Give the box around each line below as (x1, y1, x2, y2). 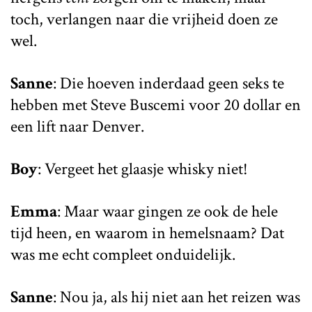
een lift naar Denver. (10, 115, 144, 137)
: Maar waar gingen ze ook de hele (57, 200, 278, 222)
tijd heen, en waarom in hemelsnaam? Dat (10, 221, 284, 244)
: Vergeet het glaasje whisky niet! (38, 157, 248, 180)
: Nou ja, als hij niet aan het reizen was (53, 286, 300, 308)
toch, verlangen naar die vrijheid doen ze (10, 8, 278, 30)
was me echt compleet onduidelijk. (10, 243, 235, 265)
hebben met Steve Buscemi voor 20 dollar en (10, 93, 301, 116)
